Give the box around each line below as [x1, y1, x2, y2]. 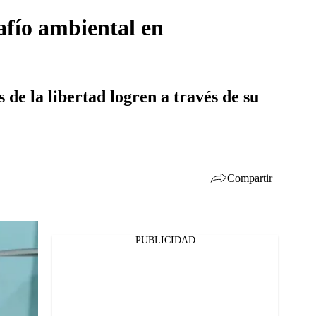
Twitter [36, 261, 67, 272]
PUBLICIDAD [135, 235, 195, 245]
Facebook [36, 243, 77, 254]
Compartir [227, 171, 272, 184]
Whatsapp [36, 279, 80, 291]
